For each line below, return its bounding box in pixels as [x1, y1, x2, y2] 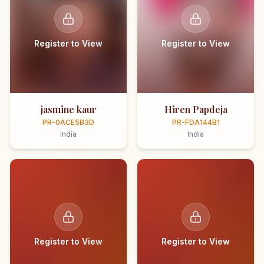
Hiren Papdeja [164, 103, 227, 115]
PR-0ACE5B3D [42, 118, 94, 127]
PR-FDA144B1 [171, 118, 220, 127]
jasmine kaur [40, 103, 97, 115]
